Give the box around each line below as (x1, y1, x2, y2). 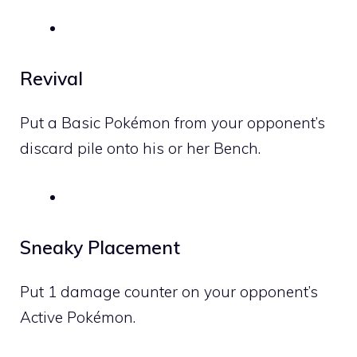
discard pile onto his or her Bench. (20, 139, 261, 158)
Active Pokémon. (20, 308, 135, 327)
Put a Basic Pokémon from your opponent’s (20, 113, 325, 132)
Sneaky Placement (20, 236, 180, 259)
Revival (20, 67, 83, 90)
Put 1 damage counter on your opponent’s (20, 282, 318, 301)
